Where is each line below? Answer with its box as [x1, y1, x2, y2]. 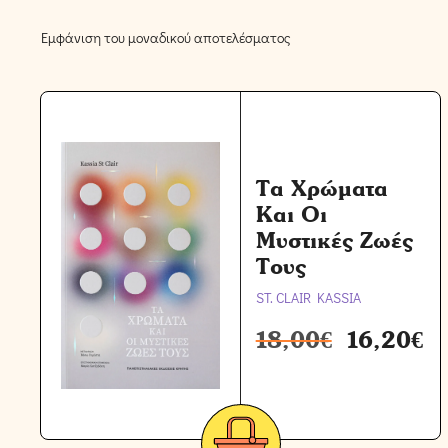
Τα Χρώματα [255, 175, 388, 201]
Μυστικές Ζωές [255, 227, 413, 253]
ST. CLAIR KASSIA [255, 288, 361, 307]
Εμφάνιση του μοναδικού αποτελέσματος [41, 28, 291, 47]
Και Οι [255, 201, 327, 227]
